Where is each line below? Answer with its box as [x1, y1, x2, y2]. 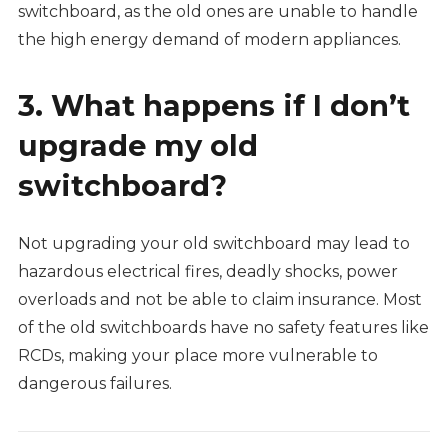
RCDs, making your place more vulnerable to [17, 346, 378, 366]
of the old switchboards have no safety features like [17, 318, 429, 338]
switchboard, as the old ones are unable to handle [17, 2, 418, 22]
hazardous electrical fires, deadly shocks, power [17, 262, 398, 282]
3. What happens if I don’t [17, 88, 410, 124]
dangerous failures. [17, 374, 176, 394]
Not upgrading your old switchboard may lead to [17, 234, 410, 254]
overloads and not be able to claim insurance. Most [17, 290, 422, 310]
